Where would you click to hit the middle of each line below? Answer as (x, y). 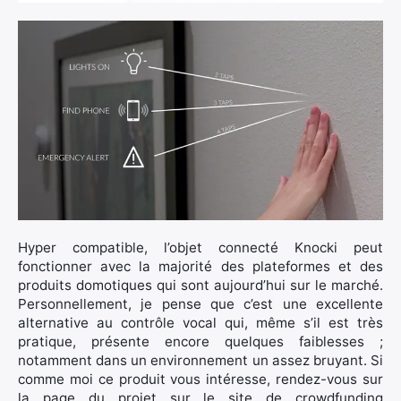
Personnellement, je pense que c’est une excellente (200, 303)
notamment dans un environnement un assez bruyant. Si (200, 360)
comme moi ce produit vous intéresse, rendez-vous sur (200, 379)
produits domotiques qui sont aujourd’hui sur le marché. (200, 285)
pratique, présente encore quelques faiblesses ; (200, 341)
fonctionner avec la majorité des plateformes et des (200, 266)
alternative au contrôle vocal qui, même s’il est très (200, 322)
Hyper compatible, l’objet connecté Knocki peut (200, 247)
